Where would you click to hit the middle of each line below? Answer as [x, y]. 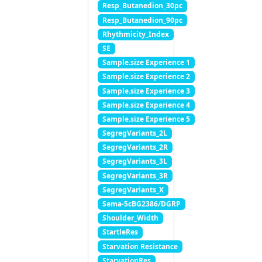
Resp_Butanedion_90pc [142, 20]
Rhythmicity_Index [135, 34]
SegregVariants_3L [135, 161]
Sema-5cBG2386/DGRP [141, 204]
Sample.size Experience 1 [146, 63]
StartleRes [120, 232]
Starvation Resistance [140, 246]
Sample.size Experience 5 [146, 119]
